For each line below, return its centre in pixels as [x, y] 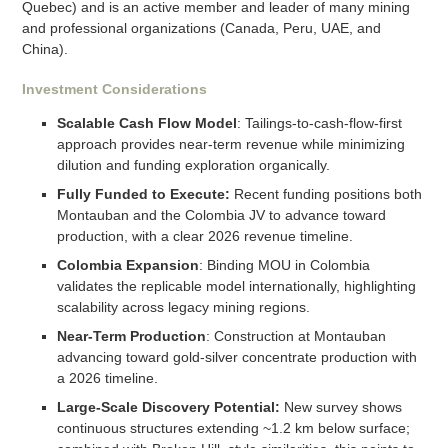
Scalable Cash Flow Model [146, 123]
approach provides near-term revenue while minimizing [230, 144]
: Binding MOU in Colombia [284, 265]
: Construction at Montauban [295, 336]
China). [44, 49]
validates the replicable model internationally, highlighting [236, 286]
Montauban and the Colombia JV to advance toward [221, 215]
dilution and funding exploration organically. [193, 165]
